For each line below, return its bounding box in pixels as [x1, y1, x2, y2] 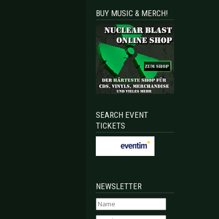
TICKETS [96, 121, 125, 131]
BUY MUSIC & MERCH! [96, 8, 168, 18]
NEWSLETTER [96, 181, 142, 192]
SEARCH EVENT [96, 110, 148, 120]
